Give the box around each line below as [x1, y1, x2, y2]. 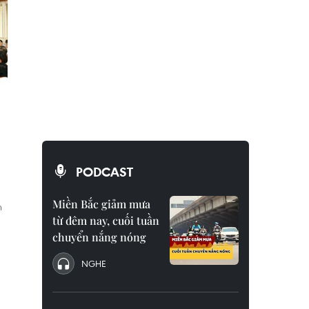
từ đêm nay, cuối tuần [52, 213, 159, 228]
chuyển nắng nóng [52, 230, 146, 244]
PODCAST [76, 163, 133, 180]
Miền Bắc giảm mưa [52, 197, 150, 211]
